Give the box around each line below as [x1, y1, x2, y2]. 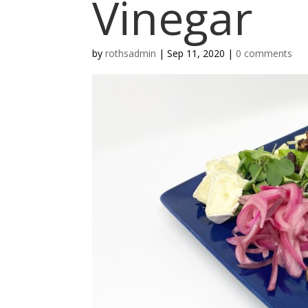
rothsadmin [105, 47, 157, 60]
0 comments [236, 47, 293, 60]
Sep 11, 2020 [167, 47, 225, 60]
